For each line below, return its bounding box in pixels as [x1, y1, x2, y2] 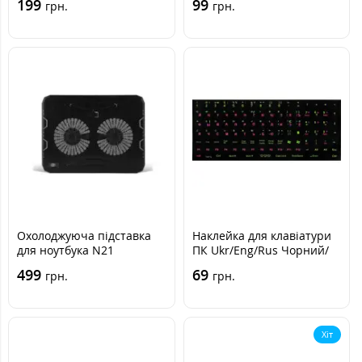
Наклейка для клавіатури [192, 228, 331, 243]
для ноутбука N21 [17, 242, 114, 258]
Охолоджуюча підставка [17, 228, 151, 243]
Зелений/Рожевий [192, 257, 293, 272]
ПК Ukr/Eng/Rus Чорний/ [192, 242, 329, 258]
